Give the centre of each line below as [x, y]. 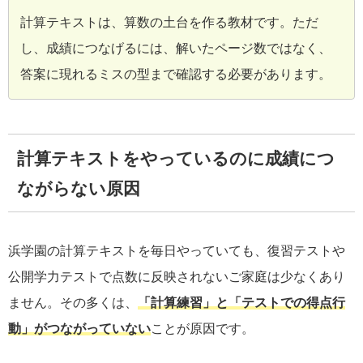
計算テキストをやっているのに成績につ [175, 158]
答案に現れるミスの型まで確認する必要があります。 [176, 75]
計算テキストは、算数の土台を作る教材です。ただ [169, 23]
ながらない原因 [78, 188]
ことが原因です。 [203, 329]
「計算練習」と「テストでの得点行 [241, 303]
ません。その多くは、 [73, 303]
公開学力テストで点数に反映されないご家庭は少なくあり [177, 277]
